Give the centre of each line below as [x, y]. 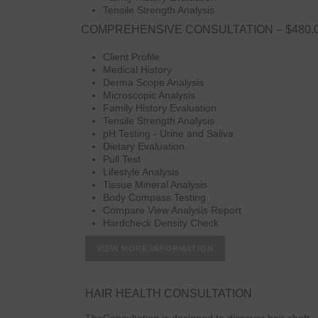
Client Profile [131, 57]
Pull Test [122, 159]
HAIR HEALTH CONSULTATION [169, 294]
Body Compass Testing [154, 197]
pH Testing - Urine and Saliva [168, 133]
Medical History [137, 70]
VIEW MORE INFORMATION [155, 248]
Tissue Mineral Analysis [155, 185]
